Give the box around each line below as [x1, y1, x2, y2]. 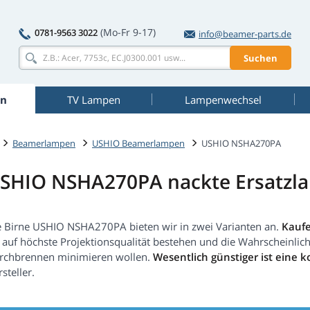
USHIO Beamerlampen [92, 136, 185, 149]
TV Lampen [66, 93, 120, 107]
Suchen [244, 51, 277, 64]
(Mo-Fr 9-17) [100, 26, 156, 39]
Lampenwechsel [184, 93, 262, 107]
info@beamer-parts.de [199, 28, 291, 40]
